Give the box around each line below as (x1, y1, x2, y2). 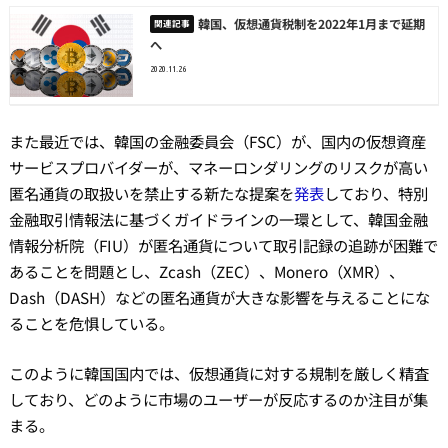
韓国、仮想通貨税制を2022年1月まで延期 (198, 15, 426, 34)
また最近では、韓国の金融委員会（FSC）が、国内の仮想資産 (8, 129, 426, 152)
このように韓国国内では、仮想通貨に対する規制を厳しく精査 (8, 362, 429, 385)
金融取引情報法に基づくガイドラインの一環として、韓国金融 (8, 207, 428, 230)
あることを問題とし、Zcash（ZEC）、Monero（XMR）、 (8, 259, 404, 282)
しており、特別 (323, 181, 428, 204)
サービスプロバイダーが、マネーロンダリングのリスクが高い (8, 155, 428, 178)
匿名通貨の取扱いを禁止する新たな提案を (8, 181, 294, 204)
